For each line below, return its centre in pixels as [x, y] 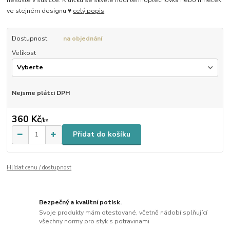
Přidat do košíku [102, 135]
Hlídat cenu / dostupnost [39, 167]
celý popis [89, 11]
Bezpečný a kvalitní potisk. [81, 203]
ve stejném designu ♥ [40, 11]
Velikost [24, 53]
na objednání [82, 38]
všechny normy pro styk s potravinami [94, 221]
